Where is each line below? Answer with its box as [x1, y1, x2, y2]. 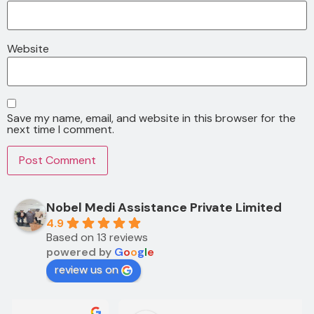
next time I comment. [7, 122, 114, 137]
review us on [55, 262, 118, 278]
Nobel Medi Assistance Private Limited [46, 199, 282, 217]
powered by [46, 245, 114, 260]
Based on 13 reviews [46, 230, 148, 245]
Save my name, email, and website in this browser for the [7, 111, 296, 126]
